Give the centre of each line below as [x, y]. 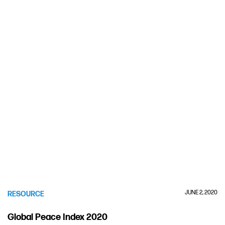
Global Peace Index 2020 [58, 217]
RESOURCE [26, 194]
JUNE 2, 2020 [201, 193]
